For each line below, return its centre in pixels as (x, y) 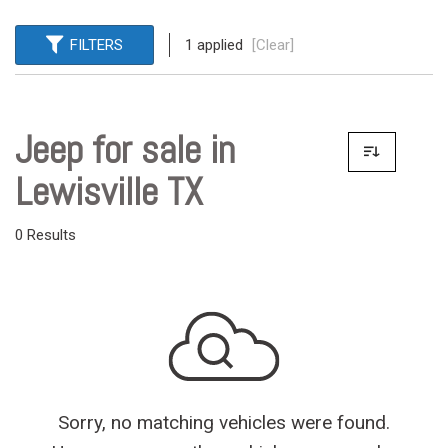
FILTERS (96, 44)
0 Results (45, 234)
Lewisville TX (109, 191)
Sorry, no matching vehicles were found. (224, 422)
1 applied (216, 44)
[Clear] (273, 44)
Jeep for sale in (125, 149)
